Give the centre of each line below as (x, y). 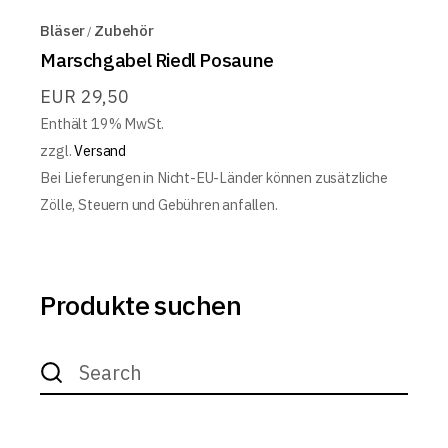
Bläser (63, 30)
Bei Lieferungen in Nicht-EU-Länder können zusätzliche (214, 177)
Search (68, 360)
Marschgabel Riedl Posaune (157, 60)
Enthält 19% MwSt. (102, 123)
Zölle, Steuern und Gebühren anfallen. (159, 204)
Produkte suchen (141, 305)
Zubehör (124, 30)
